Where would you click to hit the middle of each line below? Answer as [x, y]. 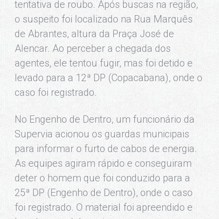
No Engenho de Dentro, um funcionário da [105, 119]
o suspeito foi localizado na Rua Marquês [104, 19]
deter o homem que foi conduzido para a [102, 178]
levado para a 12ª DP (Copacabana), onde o [109, 78]
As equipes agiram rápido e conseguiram [103, 163]
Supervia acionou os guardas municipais [102, 134]
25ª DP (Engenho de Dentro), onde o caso [104, 193]
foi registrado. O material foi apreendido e [104, 207]
